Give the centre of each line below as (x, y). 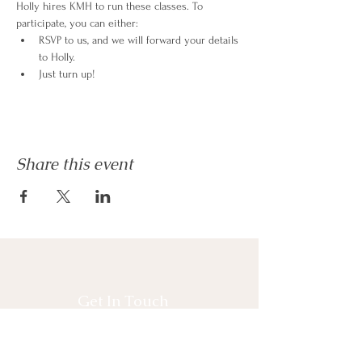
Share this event (75, 164)
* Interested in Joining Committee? (115, 328)
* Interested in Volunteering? (99, 347)
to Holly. (57, 57)
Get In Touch (123, 301)
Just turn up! (67, 74)
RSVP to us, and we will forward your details (140, 40)
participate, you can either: (77, 23)
